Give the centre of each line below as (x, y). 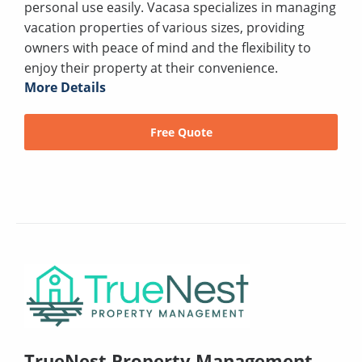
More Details (65, 87)
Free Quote (181, 132)
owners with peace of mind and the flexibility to (168, 47)
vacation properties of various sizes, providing (164, 27)
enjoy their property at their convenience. (151, 67)
